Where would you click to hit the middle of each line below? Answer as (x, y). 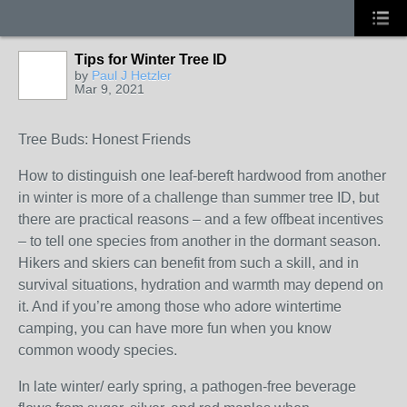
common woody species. (98, 350)
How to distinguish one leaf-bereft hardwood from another (202, 176)
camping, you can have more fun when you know (175, 328)
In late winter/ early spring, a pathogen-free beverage (187, 387)
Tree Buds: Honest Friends (104, 139)
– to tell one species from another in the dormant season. (199, 241)
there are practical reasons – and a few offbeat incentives (201, 219)
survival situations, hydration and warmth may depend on (201, 285)
